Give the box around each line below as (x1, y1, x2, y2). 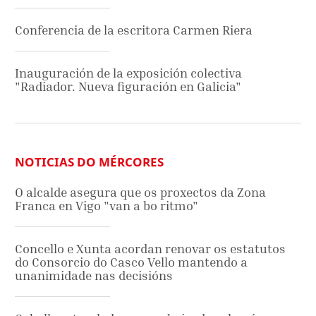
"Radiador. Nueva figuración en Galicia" (15, 79, 241, 95)
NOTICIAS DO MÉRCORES (15, 154, 164, 171)
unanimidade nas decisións (15, 268, 173, 284)
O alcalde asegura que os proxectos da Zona (15, 185, 266, 200)
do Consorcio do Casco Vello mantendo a (15, 255, 248, 270)
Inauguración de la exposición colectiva (15, 66, 242, 81)
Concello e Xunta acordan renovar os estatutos (15, 241, 286, 257)
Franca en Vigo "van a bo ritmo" (15, 198, 198, 214)
